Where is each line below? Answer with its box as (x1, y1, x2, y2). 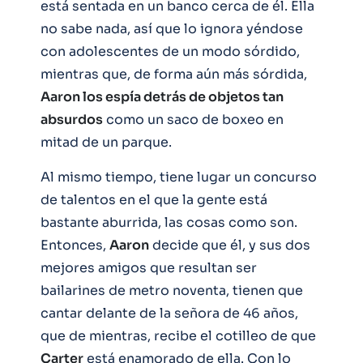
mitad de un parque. (41, 133, 172, 151)
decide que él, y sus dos (149, 236, 310, 254)
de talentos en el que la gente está (41, 190, 267, 208)
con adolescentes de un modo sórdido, (41, 42, 300, 60)
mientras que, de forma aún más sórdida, (41, 65, 307, 83)
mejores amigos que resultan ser (41, 258, 257, 276)
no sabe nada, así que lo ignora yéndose (41, 19, 303, 37)
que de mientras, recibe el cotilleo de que (41, 327, 316, 344)
